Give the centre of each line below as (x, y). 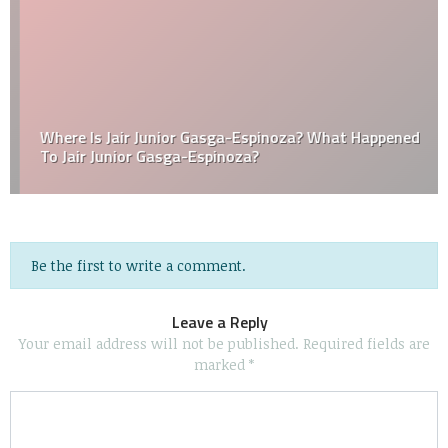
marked (221, 365)
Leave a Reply (220, 322)
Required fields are (366, 344)
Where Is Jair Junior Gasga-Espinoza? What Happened (220, 137)
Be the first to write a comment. (138, 266)
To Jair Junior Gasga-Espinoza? (139, 156)
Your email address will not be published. (158, 344)
